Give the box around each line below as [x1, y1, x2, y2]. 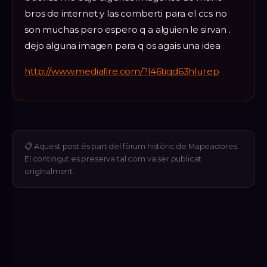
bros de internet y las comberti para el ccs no [24, 7, 227, 19]
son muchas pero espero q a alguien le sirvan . [24, 23, 231, 35]
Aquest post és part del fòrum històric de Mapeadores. [33, 141, 239, 151]
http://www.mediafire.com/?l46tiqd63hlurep [24, 65, 219, 77]
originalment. [24, 166, 74, 176]
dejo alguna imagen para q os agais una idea [24, 39, 221, 51]
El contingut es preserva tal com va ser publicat [24, 154, 202, 163]
